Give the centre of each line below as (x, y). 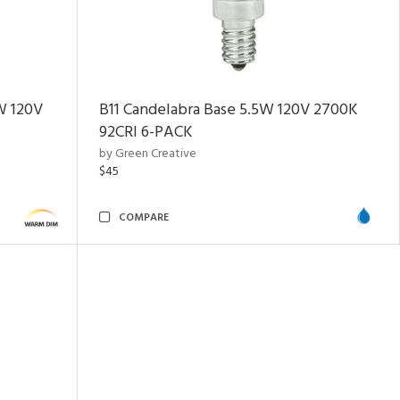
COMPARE (144, 218)
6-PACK (165, 133)
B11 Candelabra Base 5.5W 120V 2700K (229, 110)
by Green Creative (148, 154)
